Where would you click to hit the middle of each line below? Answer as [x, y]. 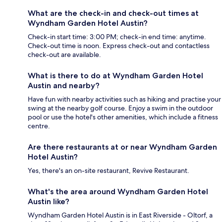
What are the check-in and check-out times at [113, 13]
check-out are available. [64, 55]
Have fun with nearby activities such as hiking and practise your [124, 99]
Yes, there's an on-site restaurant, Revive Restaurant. [109, 171]
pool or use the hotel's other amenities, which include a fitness [123, 117]
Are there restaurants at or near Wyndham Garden [122, 147]
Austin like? [49, 202]
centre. [39, 126]
